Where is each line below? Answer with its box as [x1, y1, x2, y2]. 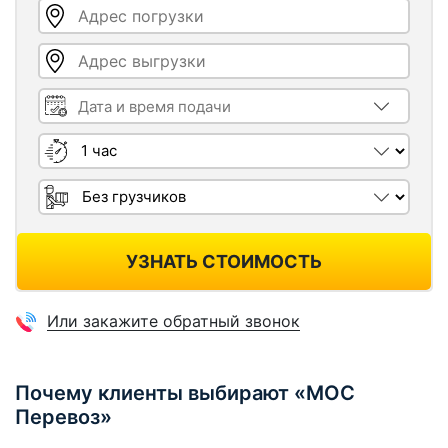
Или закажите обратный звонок [47, 311, 300, 331]
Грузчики [37, 181, 113, 201]
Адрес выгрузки [37, 45, 172, 65]
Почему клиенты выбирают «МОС [15, 381, 355, 405]
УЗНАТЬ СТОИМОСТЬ [126, 251, 322, 272]
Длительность [37, 129, 155, 149]
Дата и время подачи [37, 90, 218, 110]
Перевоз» [15, 405, 112, 429]
